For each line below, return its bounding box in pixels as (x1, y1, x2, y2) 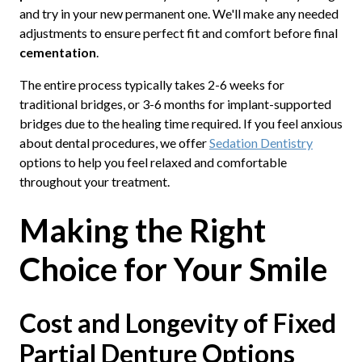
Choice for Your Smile (19, 249, 327, 288)
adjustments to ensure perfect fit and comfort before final (19, 24, 338, 40)
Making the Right (19, 210, 266, 250)
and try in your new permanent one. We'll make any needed (19, 5, 339, 21)
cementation (19, 44, 96, 60)
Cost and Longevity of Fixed (19, 306, 336, 339)
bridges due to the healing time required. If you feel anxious (19, 115, 343, 131)
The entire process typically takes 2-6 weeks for (19, 76, 284, 92)
